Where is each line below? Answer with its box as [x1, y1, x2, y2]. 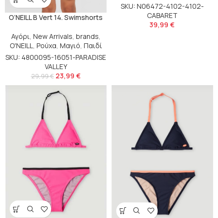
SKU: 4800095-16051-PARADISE [5, 53, 106, 62]
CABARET [146, 11, 178, 20]
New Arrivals [33, 32, 73, 41]
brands [75, 32, 99, 41]
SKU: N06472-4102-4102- [120, 1, 204, 11]
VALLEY [44, 62, 67, 71]
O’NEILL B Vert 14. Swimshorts [9, 13, 103, 22]
